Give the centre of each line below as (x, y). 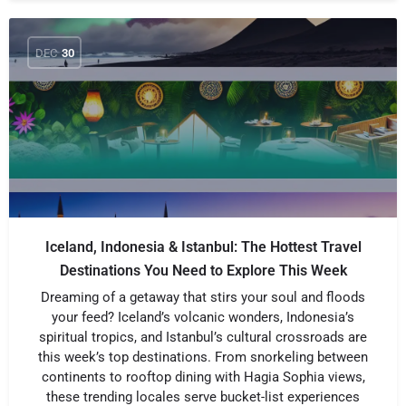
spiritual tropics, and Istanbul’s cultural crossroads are (203, 337)
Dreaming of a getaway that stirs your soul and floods (203, 297)
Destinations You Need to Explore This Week (203, 271)
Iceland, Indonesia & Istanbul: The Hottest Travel (203, 247)
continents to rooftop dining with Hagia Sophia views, (203, 377)
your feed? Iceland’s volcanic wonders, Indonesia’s (203, 317)
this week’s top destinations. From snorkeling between (203, 357)
